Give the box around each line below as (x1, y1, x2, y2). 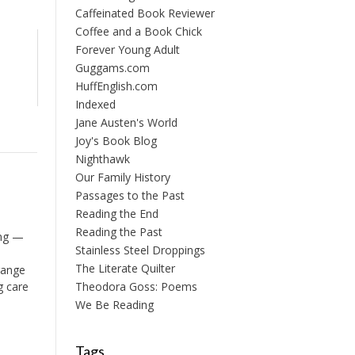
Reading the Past (74, 224, 162, 239)
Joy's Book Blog (74, 133, 157, 148)
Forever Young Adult (74, 42, 180, 57)
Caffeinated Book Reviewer (74, 6, 215, 21)
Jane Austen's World (74, 115, 177, 130)
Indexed (74, 97, 116, 112)
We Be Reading (74, 297, 154, 312)
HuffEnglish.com (74, 78, 158, 94)
